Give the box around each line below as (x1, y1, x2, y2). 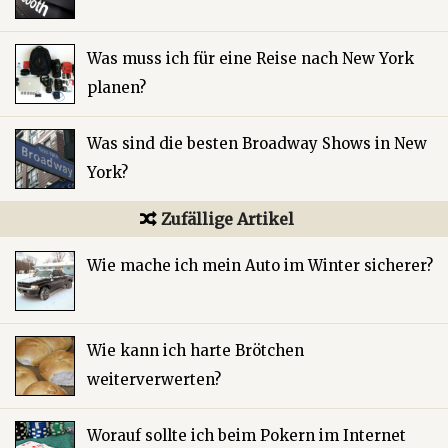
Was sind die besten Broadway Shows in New (87, 134, 427, 154)
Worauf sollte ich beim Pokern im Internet (87, 426, 406, 446)
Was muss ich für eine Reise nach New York (87, 49, 414, 69)
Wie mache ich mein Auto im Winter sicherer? (87, 256, 433, 276)
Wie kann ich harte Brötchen (87, 341, 304, 361)
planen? (87, 78, 146, 98)
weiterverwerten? (87, 370, 221, 390)
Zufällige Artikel (160, 209, 294, 230)
